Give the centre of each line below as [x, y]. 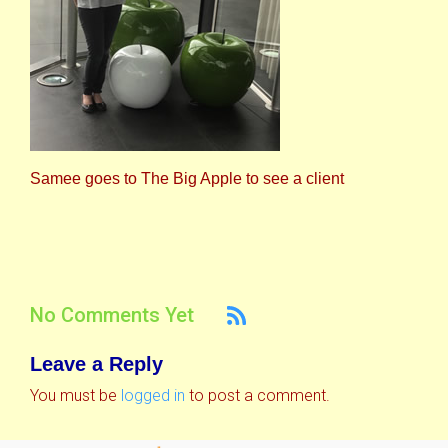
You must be [75, 396]
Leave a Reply [96, 364]
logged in [153, 396]
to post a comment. [257, 396]
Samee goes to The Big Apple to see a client [187, 178]
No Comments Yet [112, 315]
